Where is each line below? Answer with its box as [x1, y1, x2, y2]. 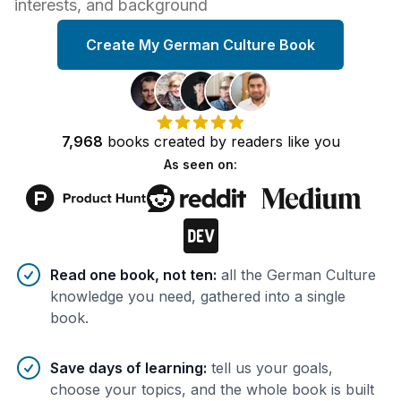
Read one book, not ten [50, 265, 213, 284]
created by [149, 132, 231, 150]
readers [230, 132, 283, 150]
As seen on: [164, 156, 237, 172]
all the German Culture [221, 265, 376, 284]
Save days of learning [50, 358, 203, 377]
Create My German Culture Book [86, 35, 315, 54]
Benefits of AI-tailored [13, 262, 167, 281]
